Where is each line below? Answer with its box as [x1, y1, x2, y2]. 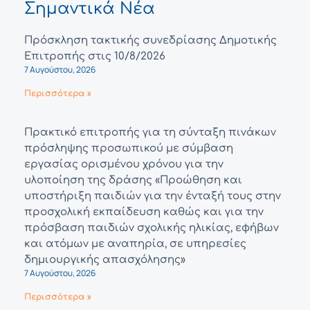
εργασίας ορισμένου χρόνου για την [24, 158, 224, 171]
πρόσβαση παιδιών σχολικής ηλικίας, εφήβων [24, 222, 279, 235]
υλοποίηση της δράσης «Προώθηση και [24, 174, 242, 187]
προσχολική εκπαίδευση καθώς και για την [24, 206, 264, 219]
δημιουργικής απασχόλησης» [24, 254, 185, 266]
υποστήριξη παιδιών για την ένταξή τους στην [24, 190, 281, 203]
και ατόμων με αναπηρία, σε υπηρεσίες [24, 238, 246, 250]
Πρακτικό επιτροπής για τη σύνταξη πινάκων [24, 127, 276, 139]
